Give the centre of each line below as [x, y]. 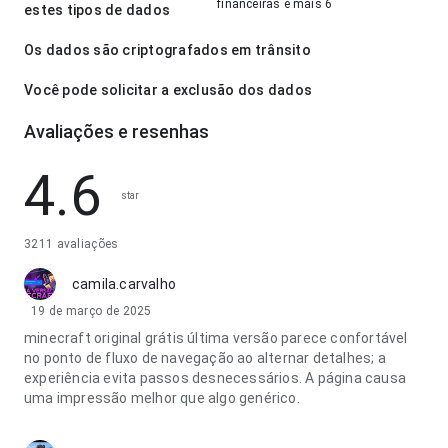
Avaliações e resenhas [116, 131]
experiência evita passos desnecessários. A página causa [215, 378]
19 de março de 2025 [91, 311]
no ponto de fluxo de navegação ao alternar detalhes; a [205, 358]
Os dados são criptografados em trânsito [167, 50]
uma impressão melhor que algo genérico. [162, 398]
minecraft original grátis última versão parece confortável [216, 338]
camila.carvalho [124, 284]
